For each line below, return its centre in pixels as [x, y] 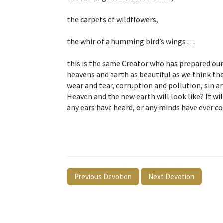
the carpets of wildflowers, [112, 20]
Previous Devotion [103, 177]
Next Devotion [171, 177]
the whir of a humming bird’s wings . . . [131, 42]
